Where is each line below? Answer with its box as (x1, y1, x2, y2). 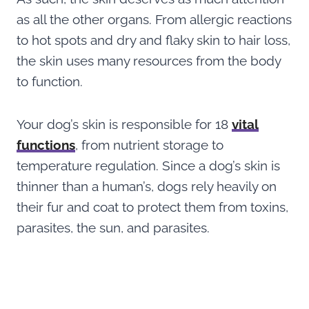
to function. (17, 73, 86, 89)
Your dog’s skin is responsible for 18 (17, 116, 232, 132)
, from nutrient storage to (75, 137, 223, 152)
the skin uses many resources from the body (17, 52, 281, 68)
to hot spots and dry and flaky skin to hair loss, (17, 32, 290, 48)
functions (17, 137, 75, 152)
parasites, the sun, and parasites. (17, 219, 210, 235)
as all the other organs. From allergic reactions (17, 11, 292, 27)
